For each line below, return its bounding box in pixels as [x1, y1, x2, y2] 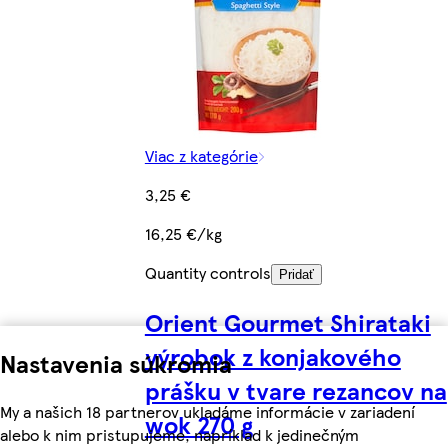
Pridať [278, 266, 314, 282]
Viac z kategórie [144, 143, 258, 167]
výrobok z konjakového [144, 338, 401, 373]
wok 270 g [144, 406, 253, 441]
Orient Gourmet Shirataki [144, 304, 431, 339]
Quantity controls [144, 260, 271, 284]
